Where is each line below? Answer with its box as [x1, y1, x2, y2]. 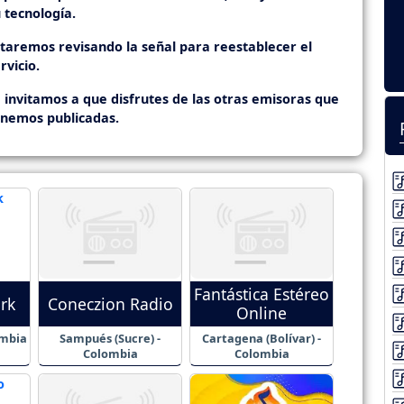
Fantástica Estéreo [194, 283, 329, 306]
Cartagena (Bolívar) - [202, 329, 321, 346]
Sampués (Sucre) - [60, 329, 161, 346]
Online [236, 302, 287, 325]
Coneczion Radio [47, 292, 173, 315]
